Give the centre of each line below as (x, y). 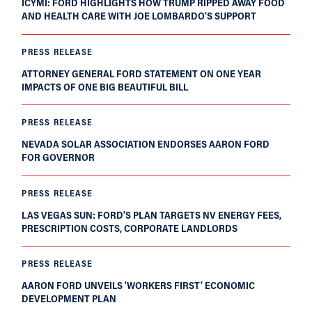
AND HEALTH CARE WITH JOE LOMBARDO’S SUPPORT (139, 16)
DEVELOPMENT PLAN (69, 299)
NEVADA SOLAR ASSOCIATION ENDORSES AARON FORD (146, 144)
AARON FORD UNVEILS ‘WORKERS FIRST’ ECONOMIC (139, 286)
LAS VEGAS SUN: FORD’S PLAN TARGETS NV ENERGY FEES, (152, 214)
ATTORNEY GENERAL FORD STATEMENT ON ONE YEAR (142, 73)
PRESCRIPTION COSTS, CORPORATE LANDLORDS (130, 228)
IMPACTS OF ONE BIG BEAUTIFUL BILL (105, 86)
